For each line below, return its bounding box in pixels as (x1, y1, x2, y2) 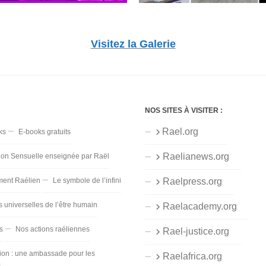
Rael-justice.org (160, 226, 241, 236)
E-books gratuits (18, 127, 71, 136)
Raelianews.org (160, 151, 241, 161)
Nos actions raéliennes (15, 224, 90, 233)
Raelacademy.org (160, 201, 249, 211)
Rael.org (161, 126, 227, 137)
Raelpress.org (160, 176, 234, 186)
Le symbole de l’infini (52, 176, 121, 185)
